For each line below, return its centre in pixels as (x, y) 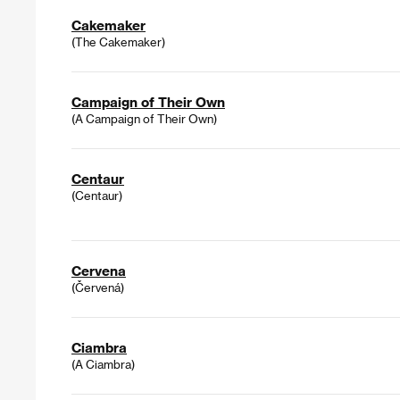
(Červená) (98, 287)
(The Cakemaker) (118, 42)
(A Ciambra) (103, 364)
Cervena (99, 271)
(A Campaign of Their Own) (144, 119)
